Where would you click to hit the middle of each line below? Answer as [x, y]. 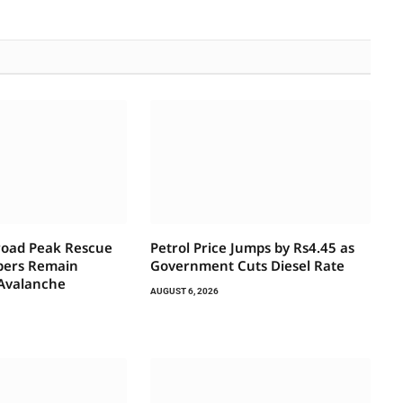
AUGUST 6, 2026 [184, 291]
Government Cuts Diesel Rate [247, 265]
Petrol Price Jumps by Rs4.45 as [252, 247]
